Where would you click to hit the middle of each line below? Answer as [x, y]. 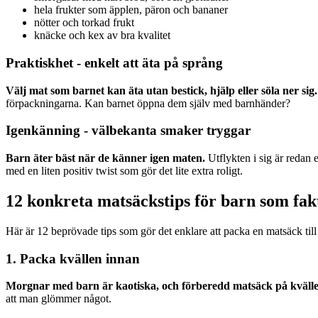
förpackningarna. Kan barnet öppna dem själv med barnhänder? [148, 103]
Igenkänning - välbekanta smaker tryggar [128, 131]
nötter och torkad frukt [84, 23]
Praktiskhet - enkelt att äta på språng [114, 63]
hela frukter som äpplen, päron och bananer [131, 10]
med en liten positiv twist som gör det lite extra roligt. [124, 171]
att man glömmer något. [59, 299]
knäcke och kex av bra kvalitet [102, 35]
